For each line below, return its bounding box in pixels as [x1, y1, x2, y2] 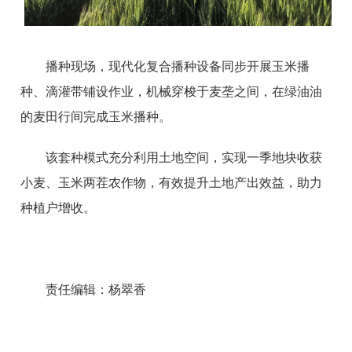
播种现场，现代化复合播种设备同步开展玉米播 [46, 60, 310, 74]
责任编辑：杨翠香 [46, 283, 147, 297]
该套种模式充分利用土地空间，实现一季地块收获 [46, 151, 323, 165]
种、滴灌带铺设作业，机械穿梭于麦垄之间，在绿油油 [20, 85, 323, 99]
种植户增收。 [20, 201, 97, 215]
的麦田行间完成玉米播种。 [20, 110, 172, 124]
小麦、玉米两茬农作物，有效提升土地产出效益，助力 [20, 176, 323, 190]
